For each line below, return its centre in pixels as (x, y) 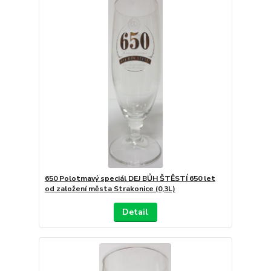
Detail (135, 212)
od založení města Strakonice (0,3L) (110, 189)
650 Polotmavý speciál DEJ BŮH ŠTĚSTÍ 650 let (130, 179)
